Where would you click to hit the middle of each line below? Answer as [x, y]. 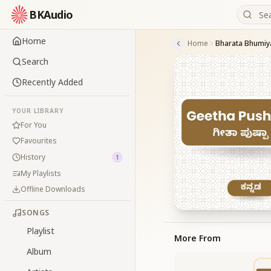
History [33, 157]
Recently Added [52, 82]
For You [34, 125]
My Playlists [41, 173]
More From [198, 238]
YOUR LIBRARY [38, 111]
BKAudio [51, 15]
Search [35, 61]
